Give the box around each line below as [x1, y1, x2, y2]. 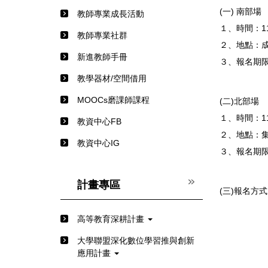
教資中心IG [77, 138, 120, 148]
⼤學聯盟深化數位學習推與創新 [77, 236, 194, 246]
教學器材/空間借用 [77, 74, 147, 84]
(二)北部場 [219, 96, 259, 106]
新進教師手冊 [77, 52, 127, 62]
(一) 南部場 [219, 7, 261, 17]
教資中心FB [77, 117, 121, 127]
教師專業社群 [77, 31, 127, 41]
